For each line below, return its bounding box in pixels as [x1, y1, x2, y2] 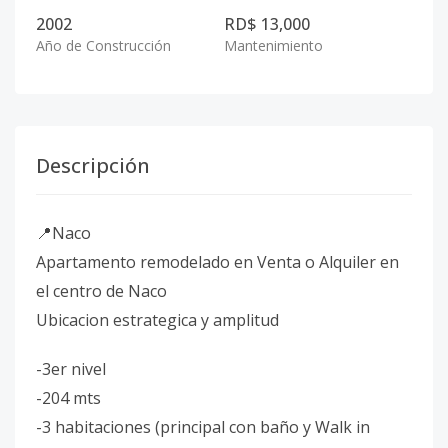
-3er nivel [36, 358, 106, 380]
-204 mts [36, 387, 101, 409]
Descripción [36, 152, 150, 179]
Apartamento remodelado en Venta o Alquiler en [36, 251, 399, 273]
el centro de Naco [36, 280, 167, 302]
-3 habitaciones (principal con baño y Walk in [36, 416, 370, 438]
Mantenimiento [224, 36, 323, 55]
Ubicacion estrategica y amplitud [36, 309, 279, 331]
